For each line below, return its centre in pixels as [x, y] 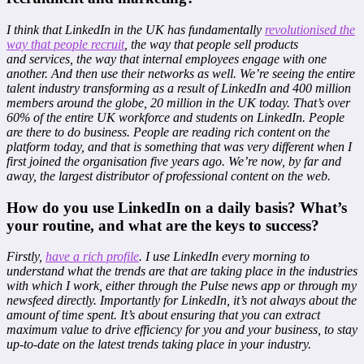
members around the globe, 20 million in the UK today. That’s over [178, 102]
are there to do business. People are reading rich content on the [168, 132]
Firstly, [26, 257]
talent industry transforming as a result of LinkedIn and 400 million [179, 88]
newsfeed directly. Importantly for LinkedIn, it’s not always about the [182, 301]
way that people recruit [65, 44]
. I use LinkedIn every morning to [224, 257]
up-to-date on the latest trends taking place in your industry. [159, 344]
